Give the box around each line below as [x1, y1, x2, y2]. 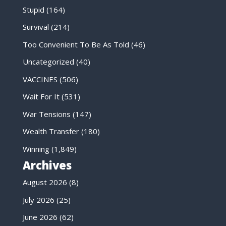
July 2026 [22, 194, 54, 205]
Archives [22, 157, 72, 173]
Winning [22, 143, 49, 154]
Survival [22, 22, 49, 32]
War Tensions [22, 108, 71, 119]
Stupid [22, 4, 44, 15]
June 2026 [22, 212, 58, 222]
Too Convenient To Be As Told [22, 39, 129, 49]
